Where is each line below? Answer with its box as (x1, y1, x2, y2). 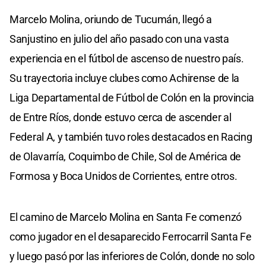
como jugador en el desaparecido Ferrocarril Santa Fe (9, 230, 252, 243)
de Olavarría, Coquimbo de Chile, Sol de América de (9, 150, 242, 163)
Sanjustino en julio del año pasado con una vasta (9, 32, 229, 45)
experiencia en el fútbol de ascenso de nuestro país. (9, 52, 244, 65)
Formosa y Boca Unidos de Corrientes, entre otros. (9, 169, 237, 182)
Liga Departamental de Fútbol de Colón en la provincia (9, 91, 255, 104)
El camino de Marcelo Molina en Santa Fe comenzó (9, 210, 242, 223)
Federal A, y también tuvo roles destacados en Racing (9, 130, 252, 143)
